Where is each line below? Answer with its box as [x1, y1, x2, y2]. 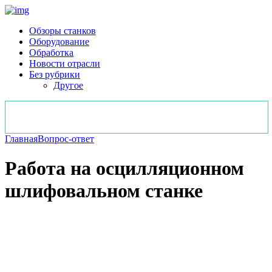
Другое [53, 80, 83, 90]
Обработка [29, 47, 73, 58]
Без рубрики [29, 69, 80, 80]
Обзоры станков [29, 25, 96, 36]
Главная [5, 134, 38, 144]
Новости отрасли [29, 58, 100, 69]
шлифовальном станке [5, 180, 203, 202]
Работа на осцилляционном [5, 157, 244, 180]
